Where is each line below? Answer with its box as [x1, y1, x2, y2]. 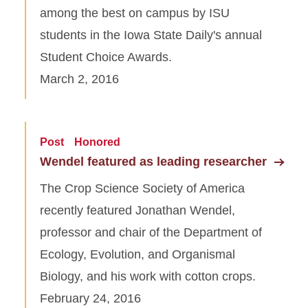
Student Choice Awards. [40, 49, 172, 64]
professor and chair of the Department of [40, 225, 262, 239]
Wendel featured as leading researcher [40, 154, 267, 168]
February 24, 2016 [40, 291, 141, 305]
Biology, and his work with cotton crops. [40, 269, 256, 283]
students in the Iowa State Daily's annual [40, 27, 262, 42]
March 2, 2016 [40, 71, 119, 86]
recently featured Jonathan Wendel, [40, 203, 235, 217]
